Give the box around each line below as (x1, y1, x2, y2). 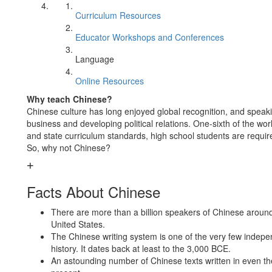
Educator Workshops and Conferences (75, 31, 224, 43)
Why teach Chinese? (27, 93, 112, 105)
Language (75, 53, 114, 65)
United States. (51, 218, 105, 230)
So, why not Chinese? (27, 141, 110, 154)
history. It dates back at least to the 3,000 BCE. (51, 242, 231, 254)
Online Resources (75, 75, 144, 87)
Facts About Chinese (27, 181, 160, 202)
